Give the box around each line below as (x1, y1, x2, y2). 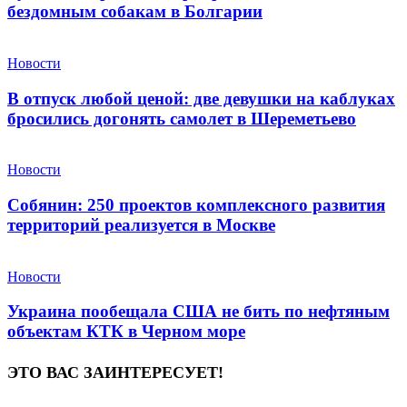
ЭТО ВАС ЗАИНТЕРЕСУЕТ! (7, 363, 223, 382)
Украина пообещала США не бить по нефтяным (7, 302, 390, 322)
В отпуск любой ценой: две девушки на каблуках (7, 88, 395, 108)
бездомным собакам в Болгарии (7, 2, 263, 22)
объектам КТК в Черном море (7, 322, 245, 342)
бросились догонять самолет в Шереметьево (7, 108, 356, 128)
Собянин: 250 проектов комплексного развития (7, 195, 385, 215)
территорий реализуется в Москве (7, 215, 275, 235)
